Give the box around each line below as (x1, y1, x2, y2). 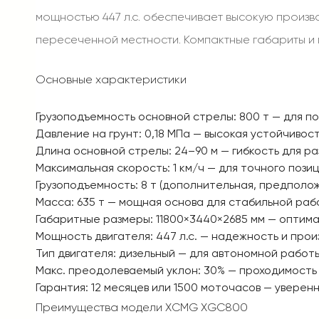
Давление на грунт (36, 127, 139, 140)
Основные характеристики (36, 73, 187, 86)
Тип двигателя (36, 246, 113, 260)
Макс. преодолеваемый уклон (36, 263, 198, 277)
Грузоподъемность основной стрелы (36, 110, 234, 123)
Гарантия (36, 281, 85, 294)
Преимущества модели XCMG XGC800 (36, 300, 248, 314)
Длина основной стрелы (36, 144, 169, 157)
